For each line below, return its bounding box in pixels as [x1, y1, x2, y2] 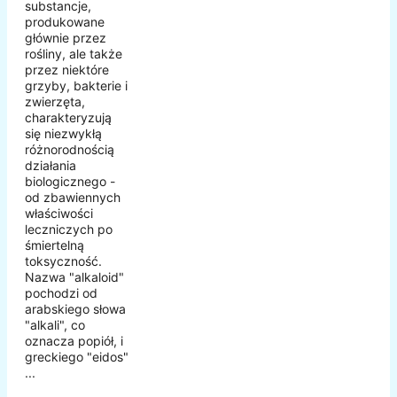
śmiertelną [25, 237, 84, 253]
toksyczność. [25, 253, 102, 269]
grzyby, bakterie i [25, 78, 128, 94]
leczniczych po [25, 222, 113, 237]
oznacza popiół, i [25, 333, 123, 349]
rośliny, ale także [25, 46, 122, 62]
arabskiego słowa [25, 301, 126, 317]
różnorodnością [25, 142, 114, 158]
